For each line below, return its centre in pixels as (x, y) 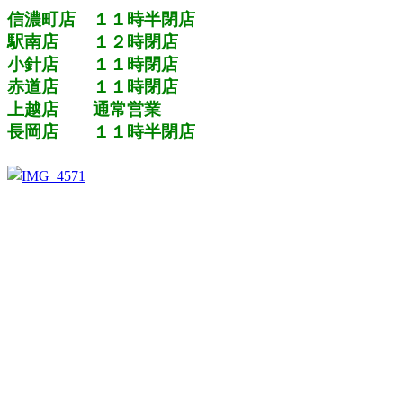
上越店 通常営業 (84, 110)
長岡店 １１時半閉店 (101, 132)
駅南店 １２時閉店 (93, 42)
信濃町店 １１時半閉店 (101, 20)
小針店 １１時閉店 (93, 65)
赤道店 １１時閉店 (93, 87)
